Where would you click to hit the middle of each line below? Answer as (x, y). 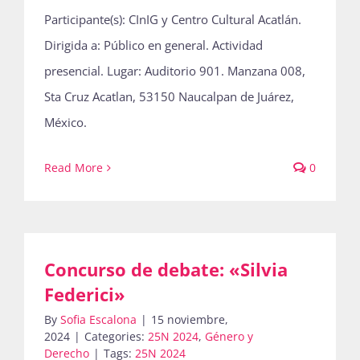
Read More (74, 168)
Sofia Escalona (98, 319)
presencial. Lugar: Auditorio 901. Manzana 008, (175, 71)
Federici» (85, 294)
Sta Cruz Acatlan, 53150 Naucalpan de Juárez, (169, 96)
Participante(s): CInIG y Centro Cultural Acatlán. (173, 19)
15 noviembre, (190, 319)
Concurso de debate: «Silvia (166, 269)
